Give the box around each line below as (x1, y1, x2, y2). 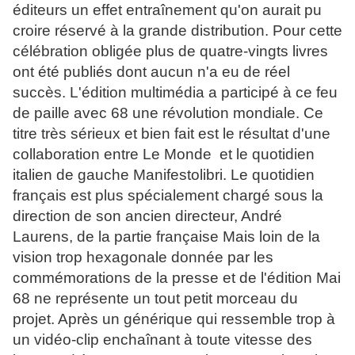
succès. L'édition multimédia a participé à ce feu (13, 84, 338, 101)
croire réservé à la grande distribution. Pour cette (13, 22, 342, 40)
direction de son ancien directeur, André (13, 208, 282, 225)
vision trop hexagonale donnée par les (13, 249, 273, 266)
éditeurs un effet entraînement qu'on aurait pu (13, 2, 322, 19)
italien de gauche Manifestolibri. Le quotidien (13, 166, 315, 184)
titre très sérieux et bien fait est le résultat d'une (13, 125, 330, 143)
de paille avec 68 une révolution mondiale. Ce (13, 105, 323, 122)
